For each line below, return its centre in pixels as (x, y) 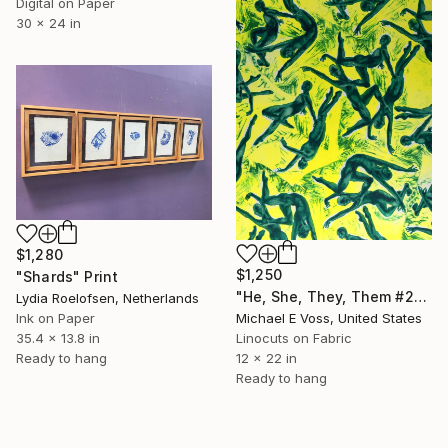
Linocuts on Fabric (294, 337)
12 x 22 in (266, 357)
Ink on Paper (55, 317)
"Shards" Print (67, 276)
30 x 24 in (48, 22)
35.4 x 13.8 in (58, 337)
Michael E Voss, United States (329, 317)
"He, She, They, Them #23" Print (420, 296)
